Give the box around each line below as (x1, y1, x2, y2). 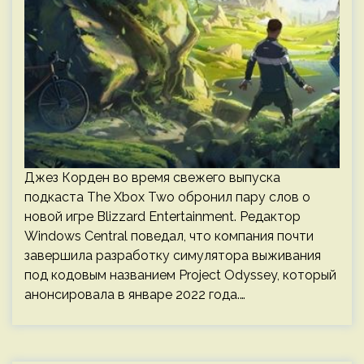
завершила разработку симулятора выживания (24, 248, 321, 263)
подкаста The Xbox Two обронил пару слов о (24, 189, 310, 205)
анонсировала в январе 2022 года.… (24, 287, 245, 302)
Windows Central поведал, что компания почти (24, 228, 314, 244)
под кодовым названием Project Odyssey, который (24, 267, 336, 283)
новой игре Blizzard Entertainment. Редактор (24, 209, 301, 224)
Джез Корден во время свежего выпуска (24, 170, 280, 185)
